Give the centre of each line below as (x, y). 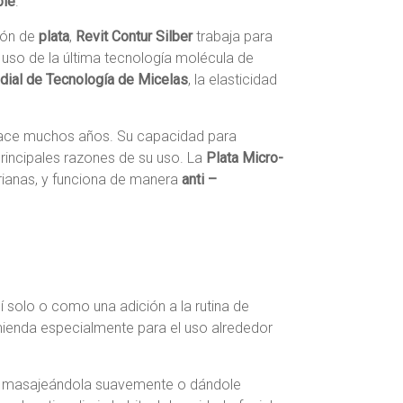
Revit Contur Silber (134, 36)
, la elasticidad (233, 80)
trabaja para (233, 36)
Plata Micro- (245, 158)
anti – (199, 179)
